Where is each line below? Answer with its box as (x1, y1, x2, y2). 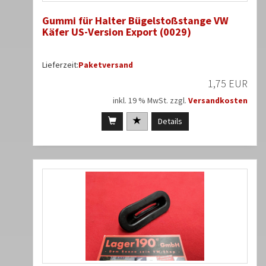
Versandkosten (188, 95, 248, 106)
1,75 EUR (208, 77, 248, 91)
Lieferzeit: (42, 59, 78, 71)
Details (157, 116, 182, 127)
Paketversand (78, 59, 133, 71)
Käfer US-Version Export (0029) (42, 25, 191, 39)
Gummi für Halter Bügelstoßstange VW (42, 14, 229, 28)
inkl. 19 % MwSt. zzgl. (113, 95, 188, 106)
